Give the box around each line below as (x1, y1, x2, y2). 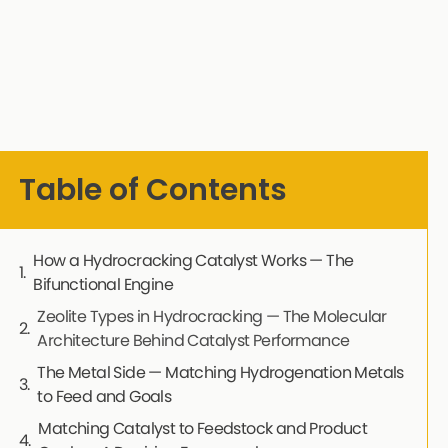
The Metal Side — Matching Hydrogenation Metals (37, 361, 404, 385)
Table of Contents (18, 169, 287, 212)
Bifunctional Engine (33, 273, 174, 297)
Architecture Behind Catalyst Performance (37, 329, 350, 353)
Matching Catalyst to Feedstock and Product (38, 417, 368, 441)
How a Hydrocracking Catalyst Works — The (33, 249, 354, 273)
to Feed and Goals (37, 385, 172, 409)
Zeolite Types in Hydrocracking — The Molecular (37, 305, 387, 329)
